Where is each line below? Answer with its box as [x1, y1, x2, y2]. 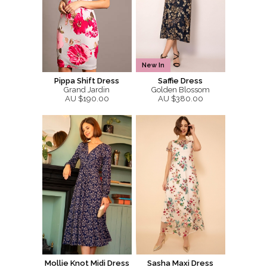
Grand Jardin [64, 85, 110, 94]
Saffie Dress [158, 76, 203, 85]
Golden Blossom [151, 85, 210, 94]
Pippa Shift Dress [54, 76, 119, 85]
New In [141, 61, 164, 69]
